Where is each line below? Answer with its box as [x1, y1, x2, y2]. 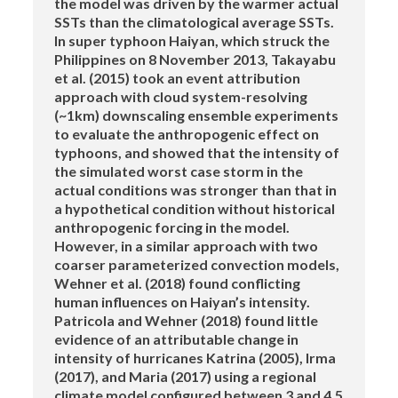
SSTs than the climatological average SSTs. [54, 13, 335, 31]
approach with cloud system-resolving [54, 88, 308, 106]
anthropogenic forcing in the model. [54, 219, 291, 236]
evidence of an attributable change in [54, 330, 299, 348]
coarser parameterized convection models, [54, 256, 340, 274]
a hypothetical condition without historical [54, 200, 336, 218]
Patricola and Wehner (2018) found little [54, 312, 319, 330]
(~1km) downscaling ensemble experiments [54, 107, 339, 124]
